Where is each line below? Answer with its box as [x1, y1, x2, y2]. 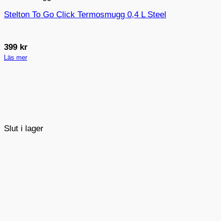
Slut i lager [4, 124, 43, 134]
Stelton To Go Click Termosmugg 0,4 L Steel [4, 9, 166, 19]
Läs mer [4, 54, 27, 62]
